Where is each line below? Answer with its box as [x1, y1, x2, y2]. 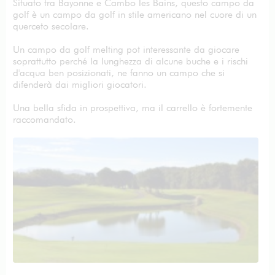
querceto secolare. [13, 20, 95, 32]
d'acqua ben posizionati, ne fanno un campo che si [13, 67, 225, 79]
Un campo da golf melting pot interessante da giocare [13, 44, 239, 55]
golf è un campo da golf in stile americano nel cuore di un [13, 9, 257, 20]
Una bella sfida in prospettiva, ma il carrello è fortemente [13, 102, 252, 114]
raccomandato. [13, 114, 76, 125]
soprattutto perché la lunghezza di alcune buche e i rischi [13, 55, 248, 67]
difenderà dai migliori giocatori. [13, 79, 152, 90]
